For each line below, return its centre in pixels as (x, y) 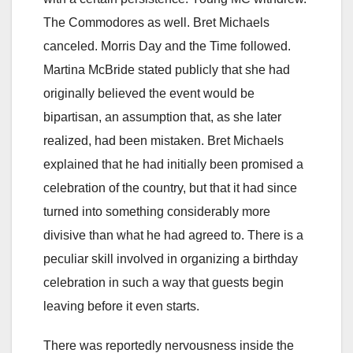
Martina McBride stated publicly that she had (167, 70)
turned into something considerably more (157, 212)
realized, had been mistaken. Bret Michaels (163, 141)
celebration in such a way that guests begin (163, 283)
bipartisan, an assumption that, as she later (162, 117)
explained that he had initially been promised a (173, 165)
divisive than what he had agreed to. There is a (173, 236)
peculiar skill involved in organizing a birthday (171, 259)
